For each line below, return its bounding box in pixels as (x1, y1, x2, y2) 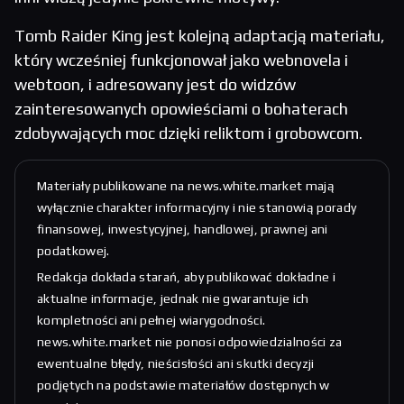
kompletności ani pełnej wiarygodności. (37, 313, 266, 328)
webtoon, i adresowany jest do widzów (14, 75, 296, 95)
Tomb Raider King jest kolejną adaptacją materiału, (14, 26, 385, 46)
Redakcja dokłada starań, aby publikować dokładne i (37, 270, 335, 285)
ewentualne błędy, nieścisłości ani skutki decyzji (37, 356, 315, 372)
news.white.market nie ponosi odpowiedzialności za (37, 335, 343, 350)
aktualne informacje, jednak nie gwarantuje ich (37, 291, 309, 307)
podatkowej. (37, 243, 110, 259)
